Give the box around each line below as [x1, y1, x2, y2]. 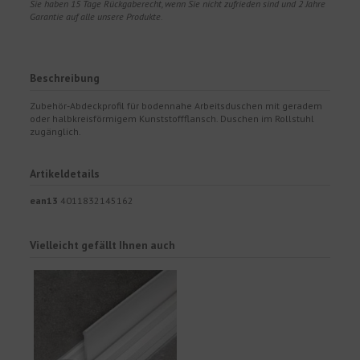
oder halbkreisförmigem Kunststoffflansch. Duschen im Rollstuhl [30, 112, 315, 125]
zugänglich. [30, 125, 82, 137]
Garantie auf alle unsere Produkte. [30, 10, 164, 22]
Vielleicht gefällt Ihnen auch [30, 237, 176, 252]
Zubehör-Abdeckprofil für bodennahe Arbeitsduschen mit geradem [30, 99, 323, 112]
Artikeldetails [30, 166, 100, 181]
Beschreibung [30, 70, 100, 85]
